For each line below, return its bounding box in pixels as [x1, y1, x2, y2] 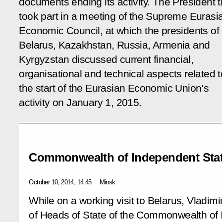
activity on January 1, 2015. [19, 96, 142, 109]
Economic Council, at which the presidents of [19, 24, 219, 37]
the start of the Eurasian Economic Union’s [19, 82, 209, 94]
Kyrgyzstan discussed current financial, [19, 53, 193, 65]
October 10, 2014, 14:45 [29, 178, 92, 186]
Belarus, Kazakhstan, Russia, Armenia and [19, 39, 210, 51]
